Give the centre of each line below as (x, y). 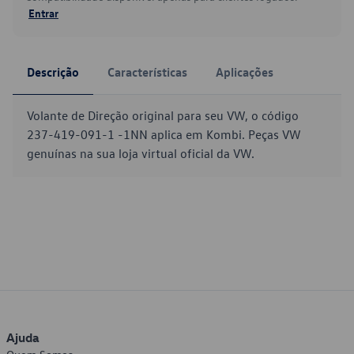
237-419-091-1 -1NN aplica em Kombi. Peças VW (164, 134)
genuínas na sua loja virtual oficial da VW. (141, 153)
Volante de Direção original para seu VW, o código (163, 115)
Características (147, 72)
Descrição (53, 72)
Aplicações (245, 72)
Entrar (43, 13)
